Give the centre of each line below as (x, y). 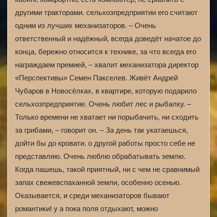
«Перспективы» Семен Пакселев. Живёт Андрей (96, 78)
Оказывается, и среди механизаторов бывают (92, 195)
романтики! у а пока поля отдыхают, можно (86, 209)
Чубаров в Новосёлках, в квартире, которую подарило (106, 91)
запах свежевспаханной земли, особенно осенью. (98, 182)
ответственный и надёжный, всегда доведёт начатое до (108, 39)
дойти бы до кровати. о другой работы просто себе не (105, 143)
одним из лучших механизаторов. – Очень (85, 25)
